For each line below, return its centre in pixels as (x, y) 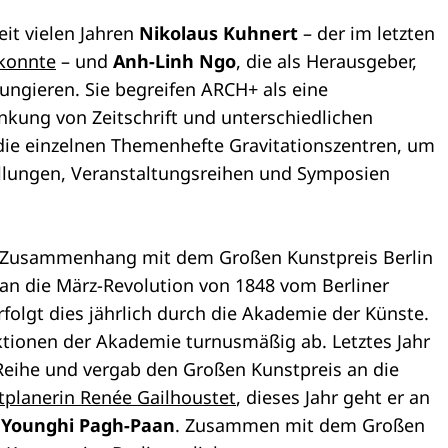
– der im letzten (366, 33)
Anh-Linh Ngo (174, 61)
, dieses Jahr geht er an (333, 397)
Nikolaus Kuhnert (218, 33)
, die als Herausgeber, (326, 61)
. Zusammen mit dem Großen (300, 425)
